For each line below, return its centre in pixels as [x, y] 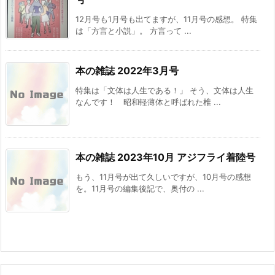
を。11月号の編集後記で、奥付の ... [140, 188]
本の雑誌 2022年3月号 [127, 70]
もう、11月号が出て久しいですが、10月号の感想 [163, 176]
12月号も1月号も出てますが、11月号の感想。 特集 [166, 19]
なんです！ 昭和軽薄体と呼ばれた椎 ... [148, 102]
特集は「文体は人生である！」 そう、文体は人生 [165, 90]
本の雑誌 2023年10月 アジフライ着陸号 [165, 157]
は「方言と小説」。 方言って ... [134, 30]
